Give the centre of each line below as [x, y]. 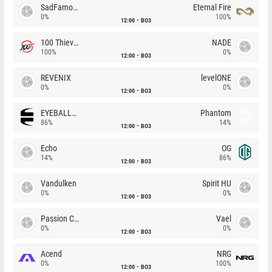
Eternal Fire [212, 7]
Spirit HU [217, 183]
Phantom [216, 113]
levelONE [216, 78]
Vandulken [59, 183]
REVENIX [56, 78]
